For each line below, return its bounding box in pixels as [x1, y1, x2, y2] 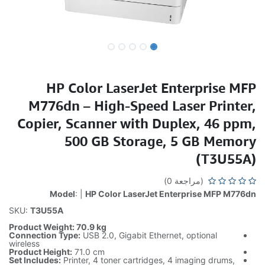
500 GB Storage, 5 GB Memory [64, 132, 256, 149]
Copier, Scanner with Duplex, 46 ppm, [17, 115, 256, 131]
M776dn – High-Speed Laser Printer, [28, 97, 256, 114]
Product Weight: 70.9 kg [9, 222, 106, 232]
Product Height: [9, 247, 72, 257]
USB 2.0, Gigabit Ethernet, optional [80, 230, 217, 240]
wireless [9, 238, 40, 248]
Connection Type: [9, 230, 80, 240]
